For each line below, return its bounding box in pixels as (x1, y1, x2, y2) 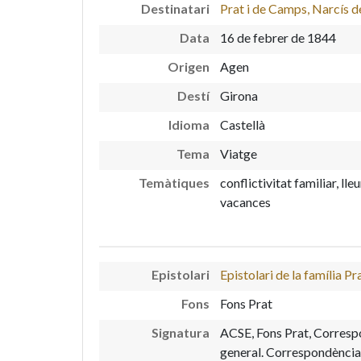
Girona (219, 88, 258, 103)
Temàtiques (139, 175, 210, 190)
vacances (219, 194, 271, 210)
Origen (168, 59, 210, 74)
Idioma (168, 117, 210, 132)
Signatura (151, 324, 210, 340)
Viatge (219, 146, 257, 161)
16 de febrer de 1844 (219, 30, 336, 45)
